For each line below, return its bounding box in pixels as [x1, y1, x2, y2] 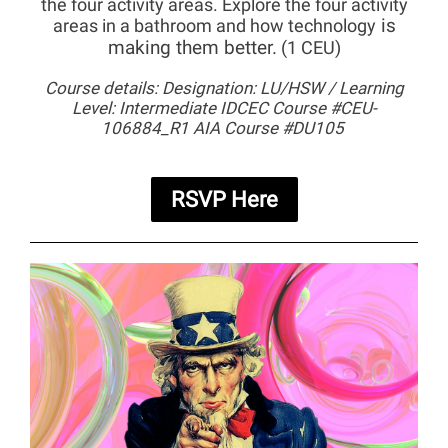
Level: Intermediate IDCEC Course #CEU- [71, 98, 377, 118]
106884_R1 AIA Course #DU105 [100, 118, 348, 138]
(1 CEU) [276, 37, 341, 58]
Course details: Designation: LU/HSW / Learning [44, 78, 404, 98]
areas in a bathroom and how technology [52, 15, 376, 36]
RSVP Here [170, 187, 278, 212]
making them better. [107, 36, 277, 59]
